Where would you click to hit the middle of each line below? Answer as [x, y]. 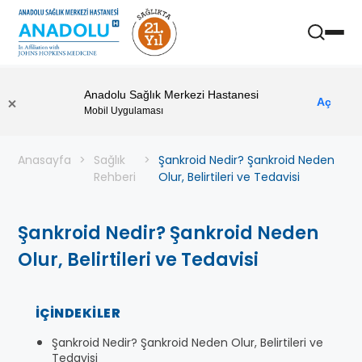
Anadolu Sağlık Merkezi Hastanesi [171, 94]
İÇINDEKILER [78, 313]
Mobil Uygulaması [124, 110]
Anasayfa [44, 160]
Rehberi [115, 177]
